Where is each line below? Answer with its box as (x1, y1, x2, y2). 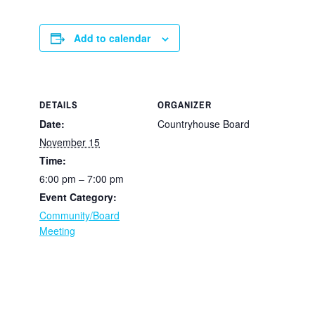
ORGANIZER (157, 98, 212, 112)
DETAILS (39, 98, 78, 112)
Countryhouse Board (157, 117, 250, 131)
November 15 (39, 135, 100, 150)
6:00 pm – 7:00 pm (39, 172, 124, 186)
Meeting (39, 224, 75, 238)
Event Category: (39, 190, 117, 205)
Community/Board (39, 208, 120, 223)
